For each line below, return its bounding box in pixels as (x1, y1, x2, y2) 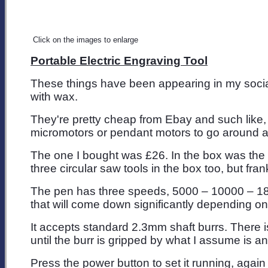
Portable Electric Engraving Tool (31, 54, 208, 67)
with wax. (31, 90, 78, 103)
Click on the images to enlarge (33, 35, 138, 44)
